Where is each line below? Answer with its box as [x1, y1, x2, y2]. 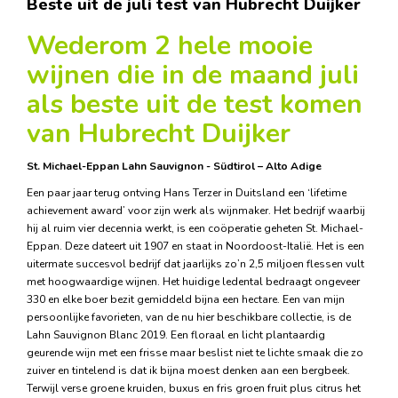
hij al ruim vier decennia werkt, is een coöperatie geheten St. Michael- [27, 221, 363, 235]
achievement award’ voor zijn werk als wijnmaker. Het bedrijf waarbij [27, 203, 365, 218]
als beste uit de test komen [27, 86, 362, 123]
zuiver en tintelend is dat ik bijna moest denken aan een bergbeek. [27, 363, 350, 378]
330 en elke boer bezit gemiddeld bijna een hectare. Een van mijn [27, 292, 345, 306]
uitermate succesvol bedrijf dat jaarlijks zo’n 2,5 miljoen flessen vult [27, 257, 364, 271]
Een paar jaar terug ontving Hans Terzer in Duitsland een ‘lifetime [27, 186, 346, 200]
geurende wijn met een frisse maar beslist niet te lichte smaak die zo [27, 346, 363, 360]
